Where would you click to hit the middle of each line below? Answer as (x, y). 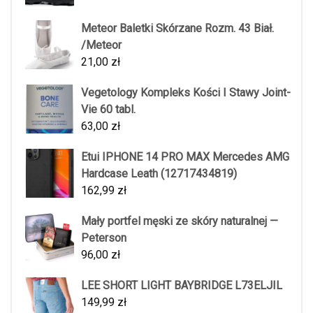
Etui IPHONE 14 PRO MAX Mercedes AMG (185, 157)
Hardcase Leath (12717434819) (159, 174)
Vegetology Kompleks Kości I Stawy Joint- (186, 93)
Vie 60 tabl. (108, 109)
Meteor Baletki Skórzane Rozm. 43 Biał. (177, 28)
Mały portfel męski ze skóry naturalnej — (180, 221)
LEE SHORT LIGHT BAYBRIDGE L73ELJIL (182, 285)
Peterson (104, 238)
